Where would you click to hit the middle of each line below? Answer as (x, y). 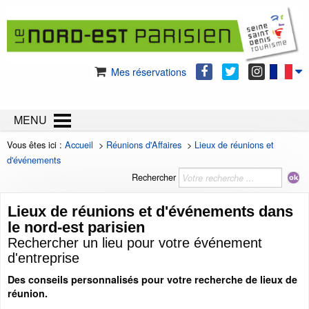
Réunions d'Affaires (144, 145)
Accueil (79, 145)
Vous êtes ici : (36, 145)
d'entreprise (43, 258)
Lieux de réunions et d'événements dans (150, 212)
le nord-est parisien (76, 228)
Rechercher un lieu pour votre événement (135, 243)
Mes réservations (147, 72)
